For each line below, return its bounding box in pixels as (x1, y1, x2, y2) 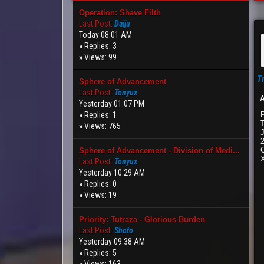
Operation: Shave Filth (79, 8, 161, 17)
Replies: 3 (84, 41, 117, 51)
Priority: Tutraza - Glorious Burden (79, 215, 206, 224)
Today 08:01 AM (79, 30, 133, 39)
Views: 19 (84, 190, 117, 200)
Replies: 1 (84, 110, 117, 120)
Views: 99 (84, 52, 117, 62)
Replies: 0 (84, 179, 117, 189)
